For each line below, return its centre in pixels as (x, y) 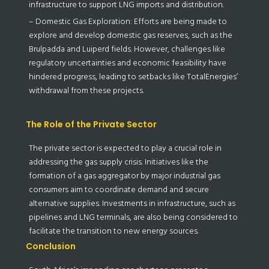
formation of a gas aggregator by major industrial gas (124, 175)
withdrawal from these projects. (86, 90)
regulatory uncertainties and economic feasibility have (127, 62)
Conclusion (50, 246)
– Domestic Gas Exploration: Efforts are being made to (128, 21)
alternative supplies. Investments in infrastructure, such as (132, 203)
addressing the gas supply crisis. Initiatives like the (118, 162)
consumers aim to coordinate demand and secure (119, 189)
